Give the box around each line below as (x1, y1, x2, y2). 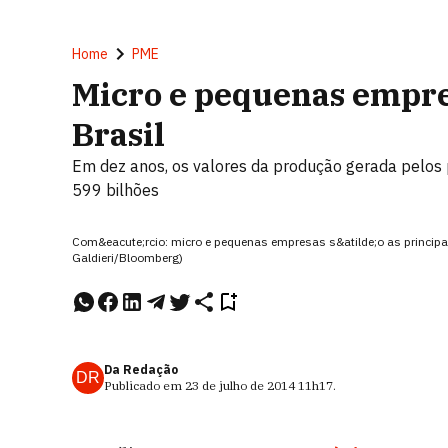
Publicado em (104, 378, 185, 393)
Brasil (72, 113, 165, 155)
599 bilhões (72, 180, 159, 200)
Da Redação (104, 362, 178, 377)
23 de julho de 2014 (185, 378, 295, 393)
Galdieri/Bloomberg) (72, 250, 183, 265)
